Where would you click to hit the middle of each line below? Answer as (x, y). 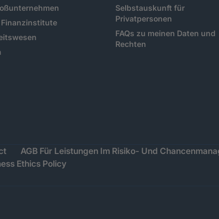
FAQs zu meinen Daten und (165, 34)
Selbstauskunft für (150, 8)
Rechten (131, 44)
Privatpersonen (143, 19)
